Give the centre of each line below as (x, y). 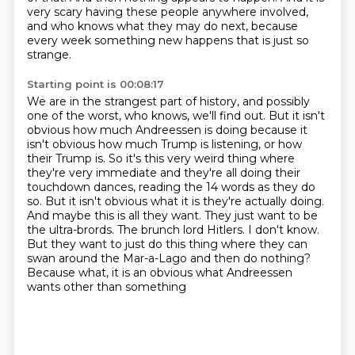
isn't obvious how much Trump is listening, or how (164, 144)
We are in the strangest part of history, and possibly (168, 101)
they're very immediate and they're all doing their (163, 173)
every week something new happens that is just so (168, 40)
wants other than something (106, 287)
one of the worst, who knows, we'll (123, 116)
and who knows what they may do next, (139, 26)
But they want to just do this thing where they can (167, 244)
